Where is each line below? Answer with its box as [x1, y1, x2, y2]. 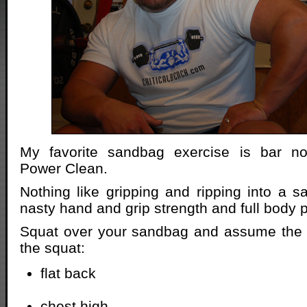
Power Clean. [20, 160, 108, 176]
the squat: [20, 239, 85, 256]
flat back [40, 265, 96, 281]
